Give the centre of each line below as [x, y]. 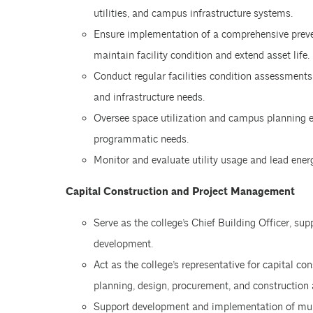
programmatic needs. [141, 139]
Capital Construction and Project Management [180, 192]
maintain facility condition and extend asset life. [201, 56]
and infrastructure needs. [149, 97]
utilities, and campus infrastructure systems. [193, 14]
